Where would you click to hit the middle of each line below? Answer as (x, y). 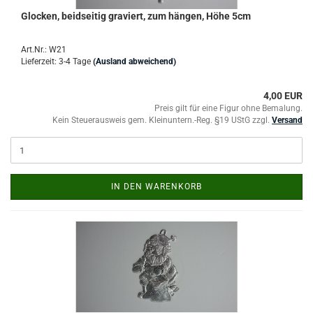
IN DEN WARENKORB (156, 187)
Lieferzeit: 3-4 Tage (56, 61)
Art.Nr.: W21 (44, 50)
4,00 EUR (283, 96)
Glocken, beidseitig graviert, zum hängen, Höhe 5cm (136, 16)
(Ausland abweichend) (134, 61)
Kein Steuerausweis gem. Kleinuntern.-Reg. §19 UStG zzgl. (162, 120)
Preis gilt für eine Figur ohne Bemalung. (228, 108)
